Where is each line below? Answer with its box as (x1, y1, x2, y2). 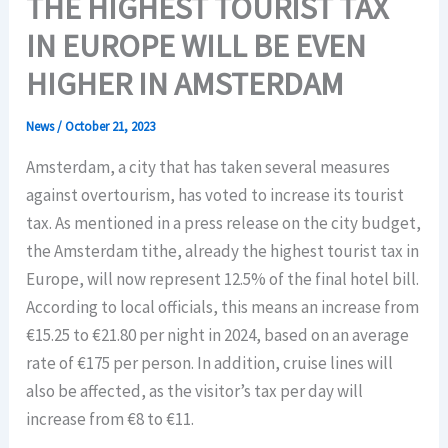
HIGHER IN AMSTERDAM (26, 64, 345, 105)
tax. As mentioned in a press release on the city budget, (26, 212, 422, 235)
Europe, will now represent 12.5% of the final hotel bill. (26, 268, 420, 291)
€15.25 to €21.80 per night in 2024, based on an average (26, 324, 410, 347)
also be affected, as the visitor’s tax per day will (26, 380, 364, 403)
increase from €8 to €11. (26, 408, 195, 431)
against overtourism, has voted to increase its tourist (26, 184, 405, 207)
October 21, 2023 (65, 118, 156, 136)
